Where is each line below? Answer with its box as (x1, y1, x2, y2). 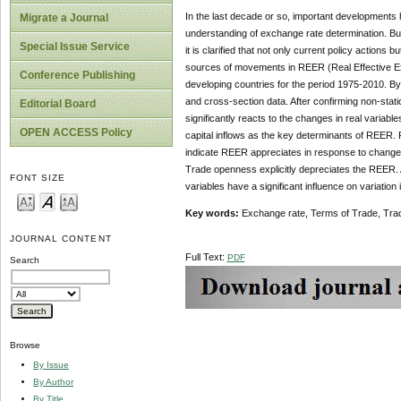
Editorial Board (20, 98, 96, 110)
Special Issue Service (20, 40, 130, 53)
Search (10, 255, 39, 266)
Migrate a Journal (20, 12, 108, 24)
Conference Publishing (20, 69, 135, 81)
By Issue (33, 359, 69, 370)
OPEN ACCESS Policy (20, 126, 132, 139)
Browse (10, 340, 40, 351)
